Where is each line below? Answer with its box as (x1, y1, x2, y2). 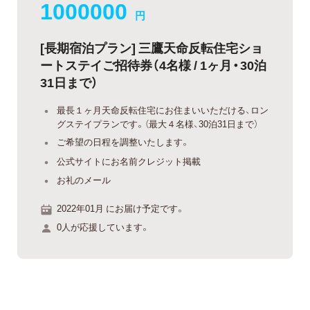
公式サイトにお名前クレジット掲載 (57, 154, 201, 167)
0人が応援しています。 (57, 220, 149, 234)
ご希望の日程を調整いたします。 (57, 135, 190, 149)
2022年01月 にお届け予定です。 (57, 201, 185, 215)
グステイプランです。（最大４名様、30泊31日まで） (57, 116, 258, 130)
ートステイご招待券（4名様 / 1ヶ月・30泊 (40, 55, 266, 74)
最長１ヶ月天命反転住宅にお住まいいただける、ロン (57, 102, 268, 116)
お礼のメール (57, 173, 111, 187)
